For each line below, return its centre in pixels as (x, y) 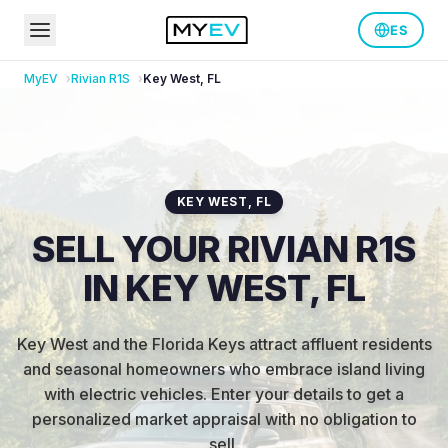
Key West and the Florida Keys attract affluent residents (224, 344)
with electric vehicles (123, 394)
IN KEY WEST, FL (224, 288)
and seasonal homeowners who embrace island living (224, 369)
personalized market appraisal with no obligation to (224, 419)
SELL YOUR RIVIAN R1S (224, 249)
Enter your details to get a (307, 394)
